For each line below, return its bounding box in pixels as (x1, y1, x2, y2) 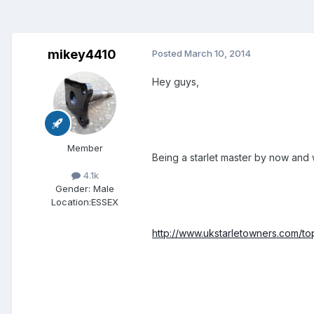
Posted (152, 48, 184, 60)
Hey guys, (152, 76, 199, 88)
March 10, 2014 (184, 48, 251, 60)
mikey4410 (48, 47, 116, 62)
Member (67, 142, 103, 154)
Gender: (55, 183, 90, 195)
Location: (51, 196, 91, 208)
